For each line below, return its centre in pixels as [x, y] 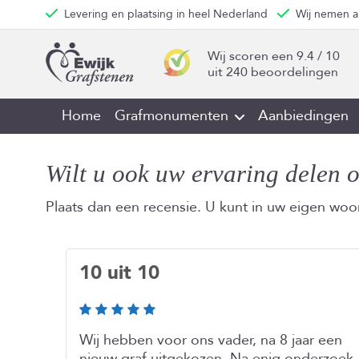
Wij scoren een [250, 56]
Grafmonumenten [171, 116]
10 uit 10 [119, 273]
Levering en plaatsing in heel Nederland [166, 14]
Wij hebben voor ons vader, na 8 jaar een [211, 340]
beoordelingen [293, 72]
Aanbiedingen [303, 116]
